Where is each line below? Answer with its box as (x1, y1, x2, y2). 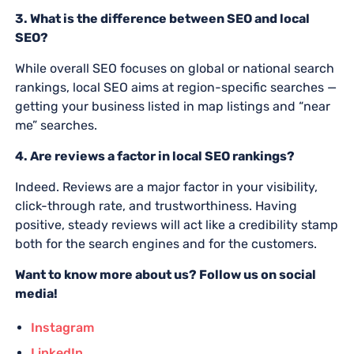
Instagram (30, 319, 94, 335)
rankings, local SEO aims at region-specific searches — (14, 79, 337, 95)
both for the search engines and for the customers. (14, 235, 317, 251)
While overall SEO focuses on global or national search (14, 60, 334, 76)
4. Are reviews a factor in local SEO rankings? (14, 148, 295, 164)
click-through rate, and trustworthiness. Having (14, 198, 297, 213)
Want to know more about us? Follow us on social (14, 266, 316, 282)
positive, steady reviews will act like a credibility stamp (14, 217, 338, 232)
